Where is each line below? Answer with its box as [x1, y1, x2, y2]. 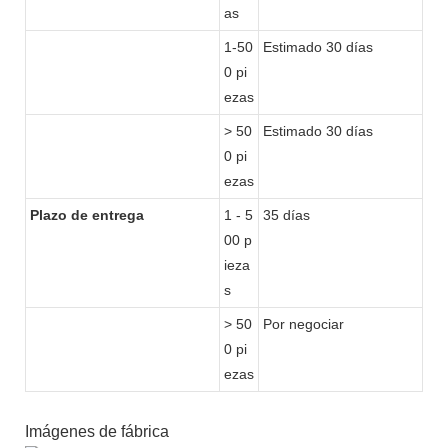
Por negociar [263, 315, 344, 332]
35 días [263, 206, 310, 223]
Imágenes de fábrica [25, 422, 169, 440]
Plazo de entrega [30, 206, 144, 223]
